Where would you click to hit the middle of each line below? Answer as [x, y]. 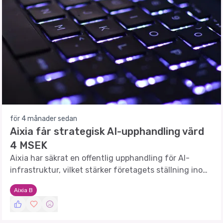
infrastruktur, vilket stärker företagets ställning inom [110, 170]
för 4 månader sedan [44, 119]
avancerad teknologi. [49, 182]
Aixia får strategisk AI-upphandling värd [107, 131]
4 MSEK [29, 145]
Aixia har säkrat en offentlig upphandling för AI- [100, 158]
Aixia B [23, 190]
